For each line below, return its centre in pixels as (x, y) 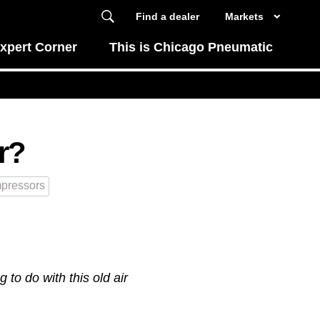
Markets (244, 16)
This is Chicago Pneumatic (191, 47)
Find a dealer (167, 16)
